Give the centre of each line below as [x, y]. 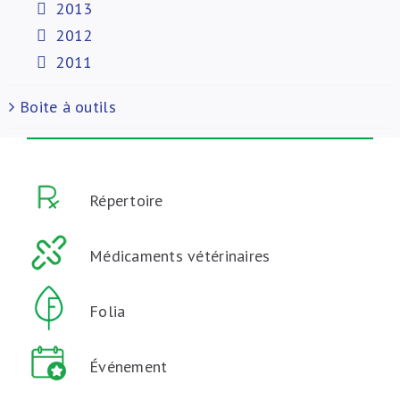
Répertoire [126, 200]
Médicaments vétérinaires [179, 256]
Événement [128, 367]
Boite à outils [68, 107]
